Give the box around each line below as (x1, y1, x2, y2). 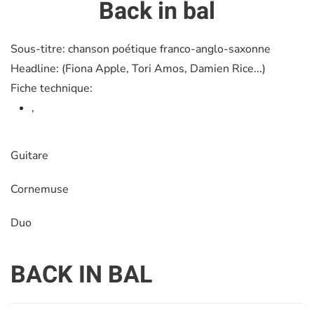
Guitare (11, 148, 48, 164)
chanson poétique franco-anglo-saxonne (68, 41, 271, 57)
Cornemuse (11, 182, 69, 198)
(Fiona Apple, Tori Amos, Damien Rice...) (62, 61, 266, 77)
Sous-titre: (11, 41, 68, 57)
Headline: (11, 61, 62, 77)
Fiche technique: (11, 81, 93, 97)
